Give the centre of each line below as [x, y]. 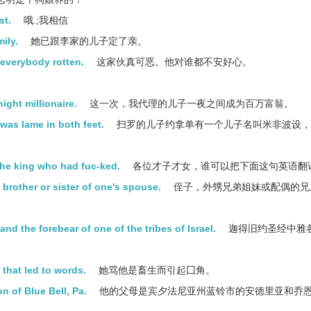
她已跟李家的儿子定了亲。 [87, 41]
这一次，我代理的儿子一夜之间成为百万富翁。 [190, 103]
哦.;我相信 [44, 20]
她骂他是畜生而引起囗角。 [155, 270]
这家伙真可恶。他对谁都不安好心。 [173, 62]
